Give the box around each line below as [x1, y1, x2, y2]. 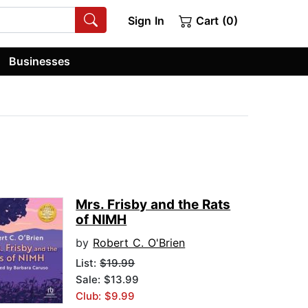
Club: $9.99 [76, 289, 135, 303]
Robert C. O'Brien [93, 236, 186, 250]
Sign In [127, 14, 164, 27]
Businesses [9, 54, 71, 68]
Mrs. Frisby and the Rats [76, 197, 231, 213]
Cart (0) [192, 14, 238, 27]
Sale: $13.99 [76, 273, 140, 287]
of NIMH [76, 212, 127, 228]
